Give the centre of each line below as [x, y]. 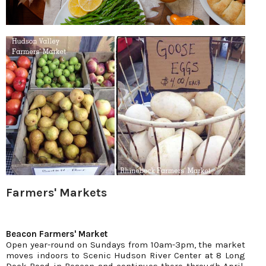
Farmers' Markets [56, 192]
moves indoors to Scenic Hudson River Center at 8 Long [126, 255]
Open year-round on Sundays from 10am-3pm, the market [126, 244]
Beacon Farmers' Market [57, 234]
